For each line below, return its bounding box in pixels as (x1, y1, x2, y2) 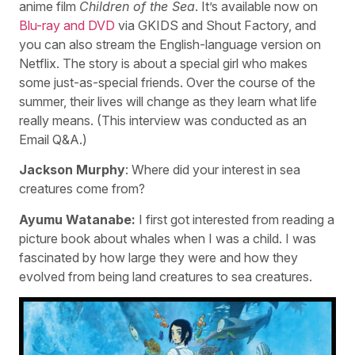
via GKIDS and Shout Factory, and (115, 17, 316, 33)
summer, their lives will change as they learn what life (19, 93, 317, 109)
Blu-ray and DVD (19, 17, 115, 33)
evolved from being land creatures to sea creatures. (19, 268, 312, 284)
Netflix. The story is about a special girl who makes (19, 55, 307, 71)
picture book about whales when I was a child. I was (19, 230, 316, 246)
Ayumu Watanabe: (19, 211, 136, 227)
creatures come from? (19, 181, 145, 197)
